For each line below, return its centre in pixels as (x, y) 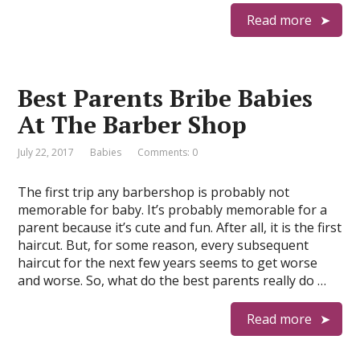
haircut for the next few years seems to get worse (168, 263)
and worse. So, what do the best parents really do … (172, 280)
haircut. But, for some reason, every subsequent (164, 245)
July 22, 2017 (46, 152)
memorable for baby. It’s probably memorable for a (173, 210)
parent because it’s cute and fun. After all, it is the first (180, 227)
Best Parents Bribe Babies (166, 98)
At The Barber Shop (133, 125)
